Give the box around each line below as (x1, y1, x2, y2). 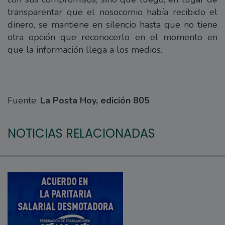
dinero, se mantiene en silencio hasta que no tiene (8, 19, 217, 31)
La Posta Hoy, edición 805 (40, 94, 150, 107)
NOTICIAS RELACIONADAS (8, 125, 155, 142)
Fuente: (8, 94, 40, 107)
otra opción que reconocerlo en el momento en (8, 31, 217, 44)
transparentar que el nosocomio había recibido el (8, 6, 217, 19)
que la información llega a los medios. (8, 44, 162, 56)
